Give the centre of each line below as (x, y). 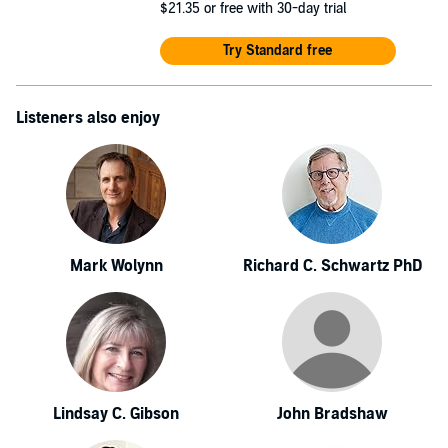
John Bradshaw (332, 414)
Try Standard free (278, 50)
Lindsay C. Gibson (116, 414)
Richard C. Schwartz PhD (332, 266)
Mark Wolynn (116, 266)
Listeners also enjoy (88, 118)
